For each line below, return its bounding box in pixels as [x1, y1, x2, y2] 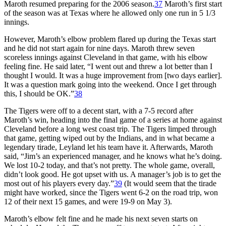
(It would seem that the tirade [122, 179, 216, 188]
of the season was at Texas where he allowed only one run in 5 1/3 [4, 8, 215, 17]
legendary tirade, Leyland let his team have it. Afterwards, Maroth [4, 142, 213, 151]
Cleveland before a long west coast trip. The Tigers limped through [4, 124, 216, 133]
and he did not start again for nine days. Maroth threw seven [4, 43, 195, 52]
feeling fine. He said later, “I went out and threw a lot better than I [4, 62, 212, 71]
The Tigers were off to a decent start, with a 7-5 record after [4, 106, 193, 115]
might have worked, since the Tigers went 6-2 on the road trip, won [4, 188, 218, 197]
